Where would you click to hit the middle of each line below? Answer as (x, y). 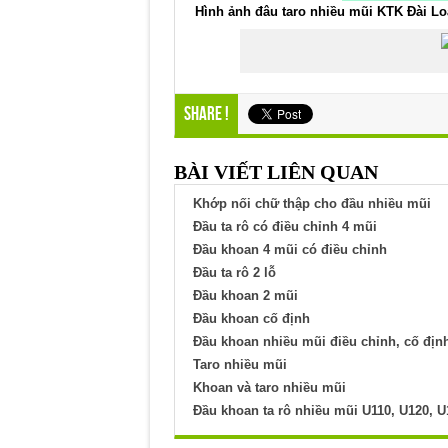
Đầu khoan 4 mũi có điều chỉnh (289, 250)
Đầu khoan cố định (251, 319)
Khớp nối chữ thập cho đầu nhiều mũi (311, 204)
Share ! (206, 115)
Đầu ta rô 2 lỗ (234, 273)
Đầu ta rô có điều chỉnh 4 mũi (284, 227)
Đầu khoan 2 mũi (245, 296)
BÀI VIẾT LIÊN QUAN (275, 172)
